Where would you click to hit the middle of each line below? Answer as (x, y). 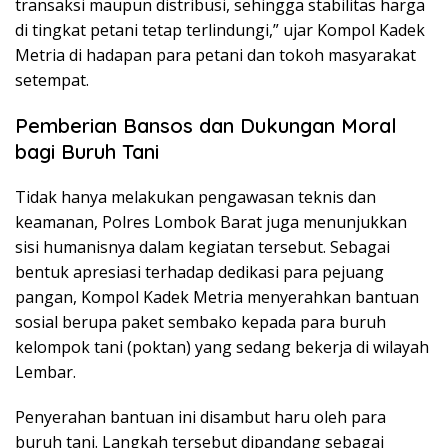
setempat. (52, 79)
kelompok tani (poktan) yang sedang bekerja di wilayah (222, 346)
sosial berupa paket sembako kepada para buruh (200, 321)
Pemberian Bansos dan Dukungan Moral (206, 125)
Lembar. (45, 371)
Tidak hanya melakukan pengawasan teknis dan (195, 196)
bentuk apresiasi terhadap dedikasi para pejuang (199, 271)
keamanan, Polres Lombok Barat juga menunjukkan (211, 221)
